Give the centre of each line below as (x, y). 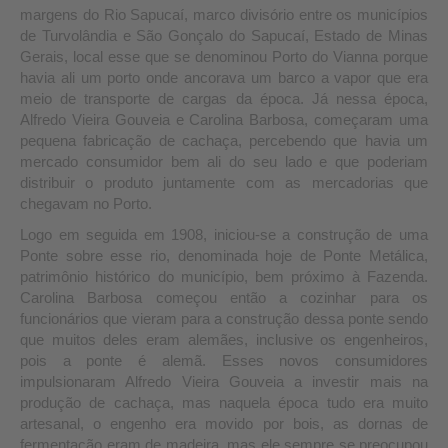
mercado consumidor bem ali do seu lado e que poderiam (224, 162)
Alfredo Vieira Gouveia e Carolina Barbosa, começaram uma (224, 120)
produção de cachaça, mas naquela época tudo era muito (224, 403)
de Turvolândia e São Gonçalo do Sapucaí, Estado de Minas (224, 36)
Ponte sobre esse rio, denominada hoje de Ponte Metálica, (224, 256)
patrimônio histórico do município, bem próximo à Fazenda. (224, 277)
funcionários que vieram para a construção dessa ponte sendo (224, 319)
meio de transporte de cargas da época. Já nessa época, (224, 99)
